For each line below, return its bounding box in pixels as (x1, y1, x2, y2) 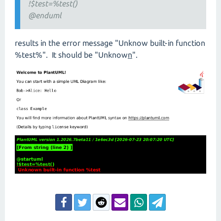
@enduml (28, 11, 61, 20)
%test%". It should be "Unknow (15, 50, 128, 59)
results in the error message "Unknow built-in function (15, 38, 205, 47)
